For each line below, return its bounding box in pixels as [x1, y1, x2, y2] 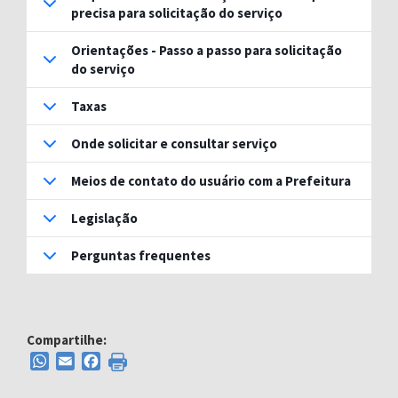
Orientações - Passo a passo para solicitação [71, 42, 342, 59]
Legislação [71, 210, 138, 227]
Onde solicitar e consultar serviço [71, 135, 277, 152]
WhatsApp [49, 350, 112, 369]
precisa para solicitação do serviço [71, 4, 283, 21]
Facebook [100, 350, 158, 369]
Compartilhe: [27, 331, 107, 348]
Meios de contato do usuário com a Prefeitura [71, 172, 351, 189]
